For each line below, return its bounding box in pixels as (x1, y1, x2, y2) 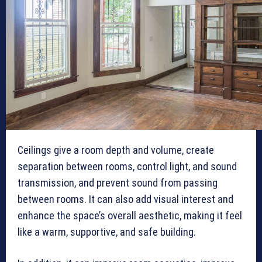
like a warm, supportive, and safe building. (18, 226, 198, 239)
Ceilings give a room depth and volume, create (18, 144, 214, 157)
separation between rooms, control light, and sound (18, 160, 237, 173)
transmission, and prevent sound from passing (18, 177, 218, 189)
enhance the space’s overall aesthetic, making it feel (18, 209, 242, 222)
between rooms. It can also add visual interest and (18, 193, 233, 206)
